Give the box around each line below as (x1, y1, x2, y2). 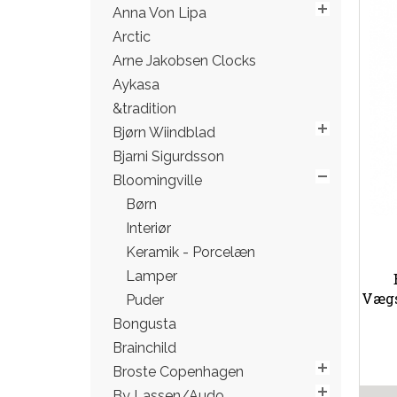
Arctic (113, 28, 151, 45)
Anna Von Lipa (113, 4, 206, 21)
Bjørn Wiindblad (113, 124, 215, 141)
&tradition (113, 100, 176, 117)
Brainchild (113, 339, 176, 356)
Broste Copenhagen (113, 363, 244, 380)
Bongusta (113, 315, 176, 332)
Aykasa (113, 76, 160, 93)
